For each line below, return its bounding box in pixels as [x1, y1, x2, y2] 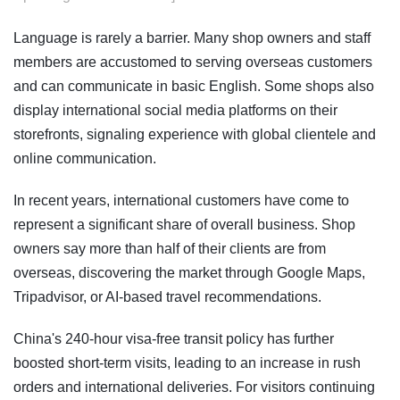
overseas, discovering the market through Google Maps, [13, 265, 365, 281]
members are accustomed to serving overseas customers [13, 54, 372, 71]
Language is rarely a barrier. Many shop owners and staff [13, 30, 371, 46]
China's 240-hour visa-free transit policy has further [13, 331, 334, 347]
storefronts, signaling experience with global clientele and [13, 127, 376, 143]
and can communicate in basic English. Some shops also [13, 79, 374, 95]
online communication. [13, 151, 156, 167]
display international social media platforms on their [13, 103, 337, 119]
